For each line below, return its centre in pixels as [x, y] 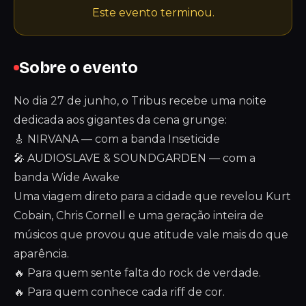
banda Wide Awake [67, 177]
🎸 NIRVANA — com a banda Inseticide [117, 139]
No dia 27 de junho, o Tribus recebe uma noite [140, 101]
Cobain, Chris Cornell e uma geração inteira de [139, 215]
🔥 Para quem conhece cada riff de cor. [119, 292]
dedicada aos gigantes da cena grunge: [120, 120]
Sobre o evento [79, 68]
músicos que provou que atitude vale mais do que [151, 235]
